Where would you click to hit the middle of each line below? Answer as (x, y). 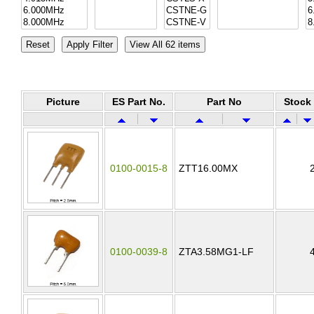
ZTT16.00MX (208, 168)
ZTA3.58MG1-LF (216, 252)
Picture (63, 102)
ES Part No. (139, 102)
